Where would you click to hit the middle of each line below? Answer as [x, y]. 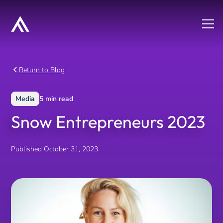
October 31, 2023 [71, 149]
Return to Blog [42, 70]
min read [58, 99]
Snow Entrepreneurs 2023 [108, 121]
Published [27, 149]
